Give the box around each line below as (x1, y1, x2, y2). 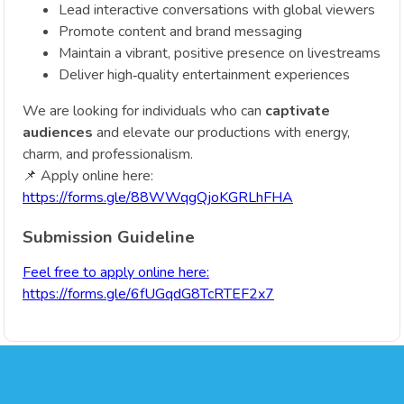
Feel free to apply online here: (23, 262, 209, 283)
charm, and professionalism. (23, 143, 193, 164)
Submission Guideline (23, 225, 195, 250)
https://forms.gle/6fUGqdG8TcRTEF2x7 (23, 284, 274, 305)
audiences (23, 122, 93, 142)
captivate (265, 100, 330, 121)
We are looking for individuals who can (23, 100, 265, 121)
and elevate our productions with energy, (93, 122, 350, 142)
